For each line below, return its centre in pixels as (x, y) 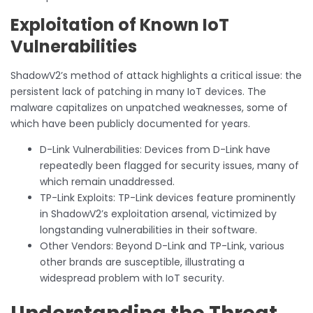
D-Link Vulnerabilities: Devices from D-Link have (155, 149)
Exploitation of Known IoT (120, 24)
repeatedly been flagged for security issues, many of (169, 165)
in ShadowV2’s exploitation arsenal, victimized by (158, 213)
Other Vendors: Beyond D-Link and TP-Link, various (162, 246)
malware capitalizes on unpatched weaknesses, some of (149, 107)
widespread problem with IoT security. (132, 278)
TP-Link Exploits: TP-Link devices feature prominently (168, 197)
